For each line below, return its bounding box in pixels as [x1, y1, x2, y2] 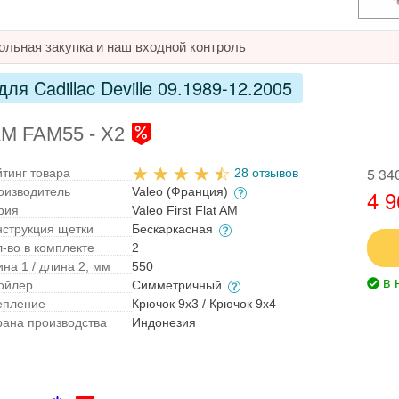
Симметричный [132, 278, 226, 293]
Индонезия [132, 315, 197, 330]
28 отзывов [234, 166, 299, 181]
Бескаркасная [132, 222, 217, 237]
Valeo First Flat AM [132, 203, 239, 218]
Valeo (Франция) [132, 184, 232, 199]
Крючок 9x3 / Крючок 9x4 [132, 297, 277, 312]
